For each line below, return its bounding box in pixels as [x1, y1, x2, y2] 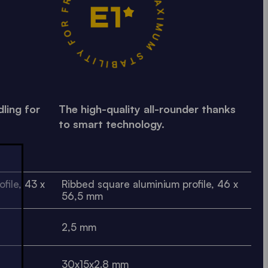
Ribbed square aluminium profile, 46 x [61, 178, 238, 191]
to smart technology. [58, 117, 165, 131]
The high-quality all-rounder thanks [58, 102, 236, 116]
